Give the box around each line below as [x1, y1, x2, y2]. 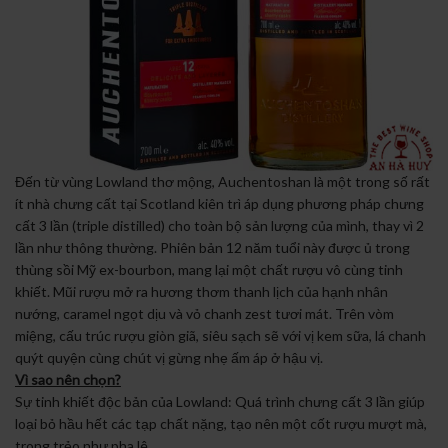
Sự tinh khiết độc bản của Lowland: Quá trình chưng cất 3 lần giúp [15, 392, 425, 410]
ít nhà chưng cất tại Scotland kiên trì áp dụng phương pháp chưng [15, 194, 424, 212]
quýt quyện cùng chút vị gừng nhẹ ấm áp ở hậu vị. [15, 348, 323, 366]
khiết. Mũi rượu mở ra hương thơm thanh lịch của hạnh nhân [15, 282, 388, 300]
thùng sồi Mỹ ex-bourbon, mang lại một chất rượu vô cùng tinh [15, 260, 403, 278]
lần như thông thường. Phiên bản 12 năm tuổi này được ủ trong [15, 238, 410, 256]
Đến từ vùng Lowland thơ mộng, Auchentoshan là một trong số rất [15, 172, 430, 190]
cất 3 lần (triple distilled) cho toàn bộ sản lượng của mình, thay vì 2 [15, 216, 424, 234]
